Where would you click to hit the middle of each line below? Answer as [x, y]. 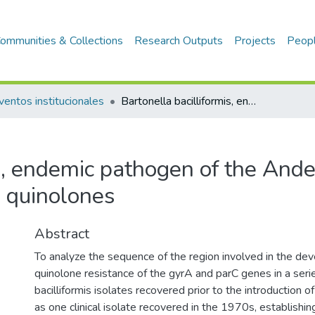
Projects [255, 41]
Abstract [62, 234]
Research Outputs [179, 41]
